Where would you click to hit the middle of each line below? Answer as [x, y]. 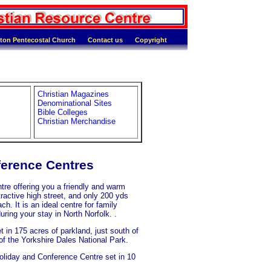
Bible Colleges [63, 113]
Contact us [105, 40]
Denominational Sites [75, 103]
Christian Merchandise [77, 122]
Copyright [151, 40]
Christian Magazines [73, 94]
